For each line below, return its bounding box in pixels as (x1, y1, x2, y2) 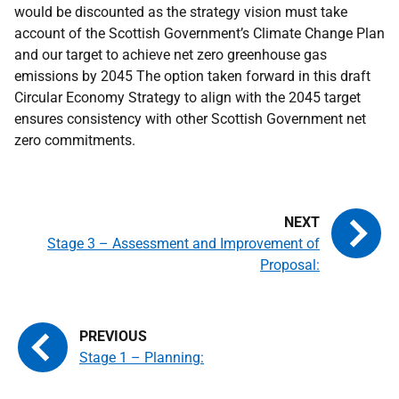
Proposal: (260, 256, 320, 273)
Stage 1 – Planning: (79, 349, 204, 366)
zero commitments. (14, 132, 135, 149)
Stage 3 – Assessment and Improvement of (47, 235, 320, 252)
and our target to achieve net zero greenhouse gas (14, 46, 327, 63)
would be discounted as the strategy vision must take (14, 4, 347, 20)
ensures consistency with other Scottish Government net (14, 110, 366, 127)
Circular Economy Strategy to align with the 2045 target (14, 89, 361, 106)
